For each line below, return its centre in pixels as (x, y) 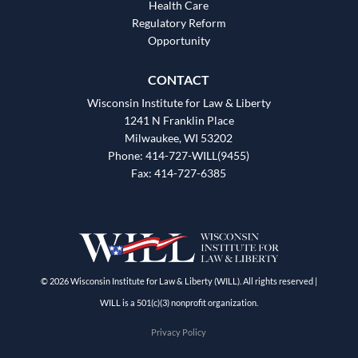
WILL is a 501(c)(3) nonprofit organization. (179, 303)
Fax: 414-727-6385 (179, 173)
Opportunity (179, 40)
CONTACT (179, 79)
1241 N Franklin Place (179, 120)
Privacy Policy (179, 332)
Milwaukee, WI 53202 (179, 137)
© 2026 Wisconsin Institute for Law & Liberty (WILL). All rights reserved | (179, 281)
